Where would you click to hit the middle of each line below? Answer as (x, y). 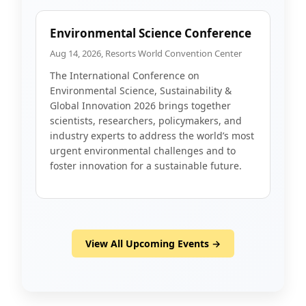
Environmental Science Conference (151, 33)
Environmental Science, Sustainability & (141, 91)
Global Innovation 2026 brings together (140, 106)
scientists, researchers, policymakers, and (146, 121)
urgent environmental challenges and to (143, 151)
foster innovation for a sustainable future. (146, 166)
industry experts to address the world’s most (152, 136)
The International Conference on (125, 75)
